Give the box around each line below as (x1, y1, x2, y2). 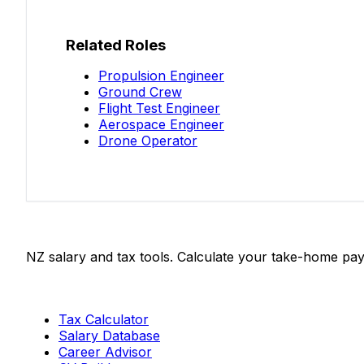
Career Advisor (58, 344, 152, 361)
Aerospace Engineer (98, 116, 224, 133)
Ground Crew (98, 84, 182, 101)
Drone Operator (98, 132, 197, 149)
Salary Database (58, 327, 160, 344)
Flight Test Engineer (98, 100, 220, 117)
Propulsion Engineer (98, 67, 224, 84)
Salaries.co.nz (26, 217, 131, 236)
